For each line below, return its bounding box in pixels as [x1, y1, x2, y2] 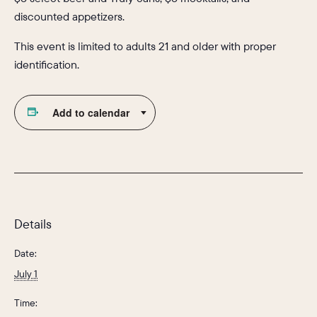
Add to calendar [52, 105, 129, 120]
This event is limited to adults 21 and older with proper [14, 39, 276, 54]
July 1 [14, 267, 38, 281]
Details [14, 216, 52, 233]
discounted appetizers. [14, 9, 125, 24]
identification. [14, 57, 79, 72]
